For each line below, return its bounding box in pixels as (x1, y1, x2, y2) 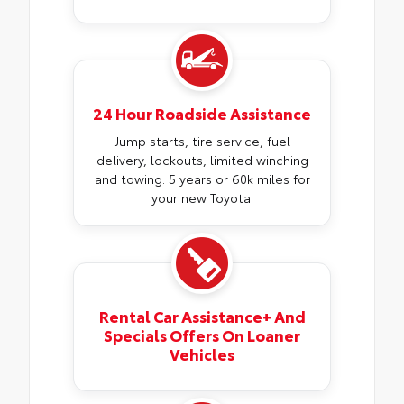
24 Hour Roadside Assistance (93, 102, 311, 124)
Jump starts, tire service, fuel (114, 132, 290, 151)
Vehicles (170, 343, 234, 365)
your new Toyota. (151, 188, 253, 207)
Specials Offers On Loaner (104, 324, 300, 346)
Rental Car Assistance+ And (98, 305, 306, 327)
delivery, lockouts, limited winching (96, 151, 308, 170)
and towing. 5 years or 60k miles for (94, 170, 310, 188)
